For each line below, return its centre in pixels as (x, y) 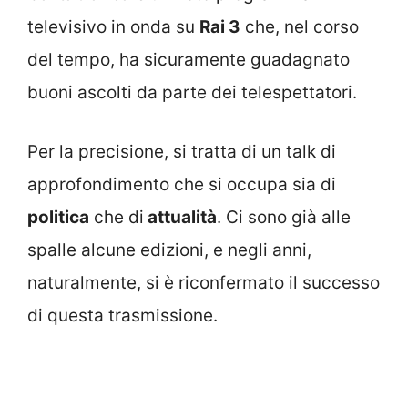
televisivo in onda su (113, 27)
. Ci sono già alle (284, 217)
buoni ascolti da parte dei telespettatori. (192, 93)
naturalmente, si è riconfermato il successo (204, 282)
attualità (180, 217)
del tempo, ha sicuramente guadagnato (189, 60)
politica (58, 217)
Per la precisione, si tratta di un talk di (182, 151)
